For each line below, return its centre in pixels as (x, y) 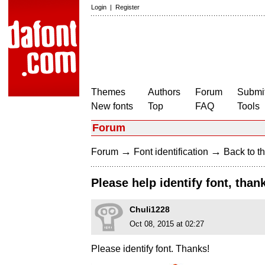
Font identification (171, 152)
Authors (164, 92)
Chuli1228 (150, 210)
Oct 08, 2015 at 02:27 (167, 224)
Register (127, 7)
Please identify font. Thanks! (150, 249)
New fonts (112, 106)
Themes (108, 92)
